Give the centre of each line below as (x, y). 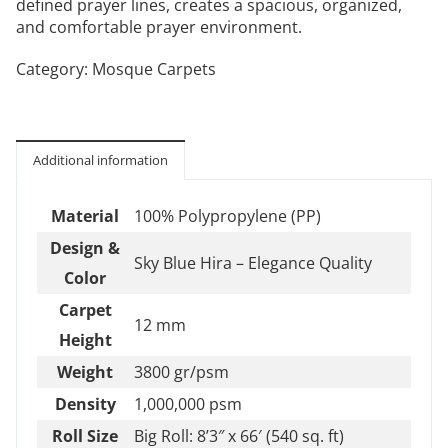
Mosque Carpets (154, 68)
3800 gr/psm (181, 371)
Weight (85, 371)
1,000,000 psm (188, 403)
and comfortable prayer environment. (159, 26)
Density (85, 403)
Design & (85, 247)
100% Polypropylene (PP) (227, 215)
